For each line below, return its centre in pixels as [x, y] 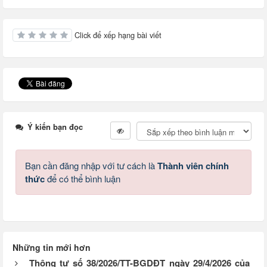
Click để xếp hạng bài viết [118, 35]
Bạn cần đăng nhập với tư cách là [91, 165]
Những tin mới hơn [52, 247]
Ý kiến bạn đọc [54, 126]
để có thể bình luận [83, 178]
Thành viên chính [193, 165]
